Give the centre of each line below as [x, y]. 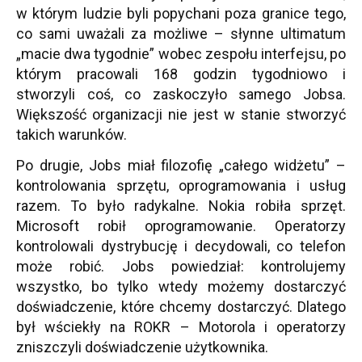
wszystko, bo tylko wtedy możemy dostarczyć [181, 286]
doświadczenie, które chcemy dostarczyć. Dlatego [181, 307]
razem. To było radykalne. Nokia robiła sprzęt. [181, 206]
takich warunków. [72, 135]
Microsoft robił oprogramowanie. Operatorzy [181, 226]
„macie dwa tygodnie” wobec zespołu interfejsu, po [181, 54]
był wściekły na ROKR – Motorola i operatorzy [181, 327]
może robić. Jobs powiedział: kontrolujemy [181, 266]
